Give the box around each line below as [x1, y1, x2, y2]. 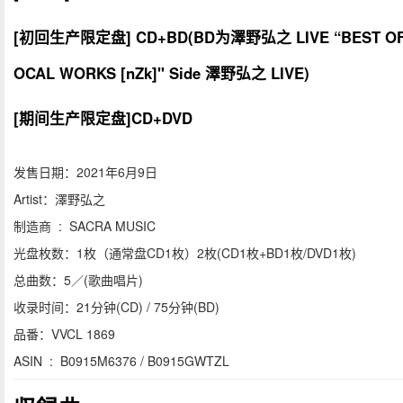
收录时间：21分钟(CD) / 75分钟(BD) [13, 298, 219, 317]
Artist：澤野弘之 [13, 190, 105, 209]
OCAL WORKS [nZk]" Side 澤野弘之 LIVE [13, 62, 304, 85]
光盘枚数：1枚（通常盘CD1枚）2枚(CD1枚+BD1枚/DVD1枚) [13, 244, 356, 263]
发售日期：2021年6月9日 [13, 163, 157, 182]
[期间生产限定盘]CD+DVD [13, 107, 193, 130]
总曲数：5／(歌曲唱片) [13, 271, 143, 290]
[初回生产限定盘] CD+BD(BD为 [13, 26, 230, 49]
